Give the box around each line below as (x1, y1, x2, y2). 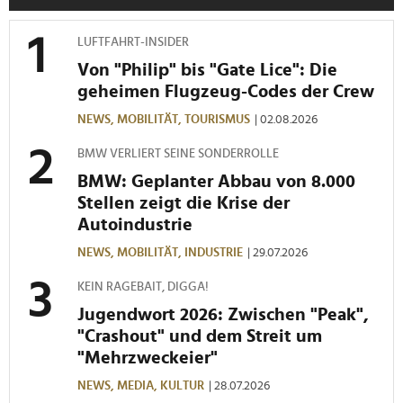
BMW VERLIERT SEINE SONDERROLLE (77, 147, 279, 160)
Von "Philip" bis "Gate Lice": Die (77, 60, 337, 79)
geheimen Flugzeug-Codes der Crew (77, 82, 374, 101)
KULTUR (160, 379, 204, 392)
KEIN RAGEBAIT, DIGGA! (77, 280, 209, 293)
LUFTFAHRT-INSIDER (77, 35, 189, 49)
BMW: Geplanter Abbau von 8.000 (77, 172, 355, 191)
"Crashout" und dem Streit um (77, 327, 322, 345)
